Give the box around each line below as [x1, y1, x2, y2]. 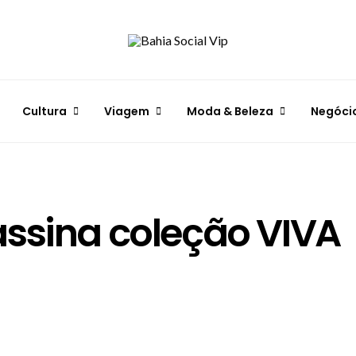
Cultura [22, 103, 67, 119]
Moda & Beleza [187, 103, 273, 119]
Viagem [104, 103, 149, 119]
